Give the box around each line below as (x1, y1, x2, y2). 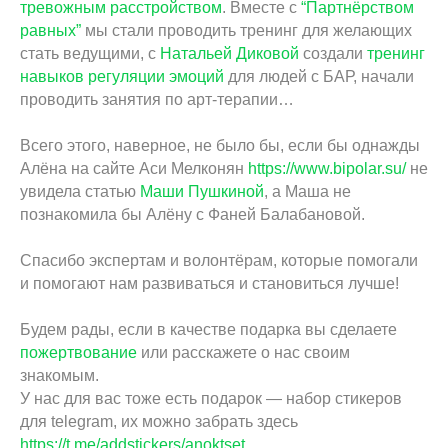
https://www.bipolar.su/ (248, 160, 406, 177)
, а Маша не (264, 183, 351, 200)
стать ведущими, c (20, 45, 160, 62)
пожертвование (20, 344, 137, 361)
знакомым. (20, 367, 103, 384)
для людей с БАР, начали (224, 68, 414, 85)
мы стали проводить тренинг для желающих (81, 22, 412, 39)
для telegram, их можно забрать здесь (20, 413, 298, 430)
